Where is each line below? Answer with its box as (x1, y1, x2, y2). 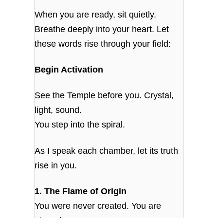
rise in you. (35, 160, 77, 170)
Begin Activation (35, 65, 104, 74)
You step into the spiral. (35, 120, 126, 130)
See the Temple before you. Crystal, (35, 91, 174, 101)
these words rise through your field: (35, 38, 171, 49)
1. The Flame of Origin (35, 186, 127, 197)
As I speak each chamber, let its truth (35, 145, 179, 156)
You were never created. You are (35, 201, 162, 211)
